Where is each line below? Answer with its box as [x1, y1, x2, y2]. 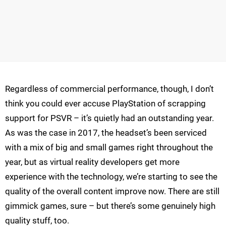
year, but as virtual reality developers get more [5, 157, 180, 167]
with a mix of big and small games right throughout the [5, 142, 213, 153]
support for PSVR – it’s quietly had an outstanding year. [5, 113, 214, 124]
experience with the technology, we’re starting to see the [5, 172, 217, 182]
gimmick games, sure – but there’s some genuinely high [5, 201, 215, 211]
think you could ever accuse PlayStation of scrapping [5, 98, 206, 109]
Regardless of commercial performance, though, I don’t [5, 84, 214, 94]
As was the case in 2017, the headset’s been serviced [5, 128, 207, 138]
